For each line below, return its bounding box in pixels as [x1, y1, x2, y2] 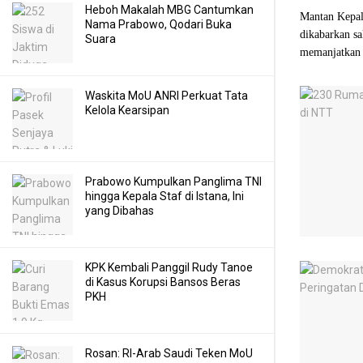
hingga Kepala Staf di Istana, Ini [85, 190, 244, 203]
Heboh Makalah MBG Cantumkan [85, 3, 254, 16]
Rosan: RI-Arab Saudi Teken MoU [85, 347, 253, 360]
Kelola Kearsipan [85, 104, 169, 117]
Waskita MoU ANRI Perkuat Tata [85, 89, 248, 102]
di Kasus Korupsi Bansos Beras [85, 275, 241, 288]
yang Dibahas [85, 204, 154, 217]
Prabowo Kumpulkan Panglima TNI [85, 175, 262, 188]
